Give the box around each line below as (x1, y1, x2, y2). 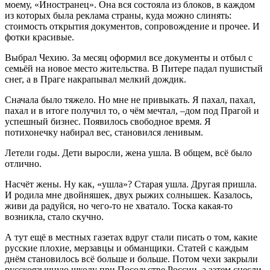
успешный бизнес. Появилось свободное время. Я (5, 116, 211, 127)
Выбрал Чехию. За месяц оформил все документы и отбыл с (5, 52, 253, 63)
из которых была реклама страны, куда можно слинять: (5, 10, 231, 20)
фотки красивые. (5, 31, 74, 42)
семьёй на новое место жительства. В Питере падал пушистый (5, 63, 263, 74)
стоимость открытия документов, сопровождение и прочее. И (5, 20, 260, 31)
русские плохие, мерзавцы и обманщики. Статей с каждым (5, 242, 248, 253)
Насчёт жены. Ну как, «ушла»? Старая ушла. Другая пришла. (5, 178, 257, 189)
